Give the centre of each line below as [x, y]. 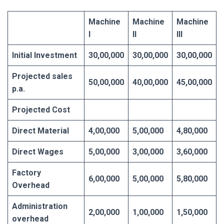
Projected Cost [41, 109]
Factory [26, 172]
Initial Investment [44, 55]
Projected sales [42, 76]
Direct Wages [38, 151]
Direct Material [40, 130]
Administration [40, 206]
